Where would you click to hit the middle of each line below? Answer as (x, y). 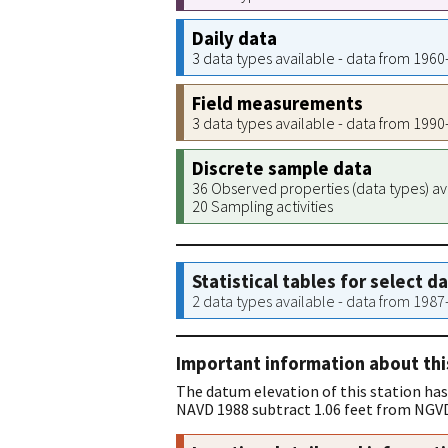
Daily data (234, 38)
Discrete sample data (282, 168)
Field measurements (277, 103)
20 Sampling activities (262, 206)
